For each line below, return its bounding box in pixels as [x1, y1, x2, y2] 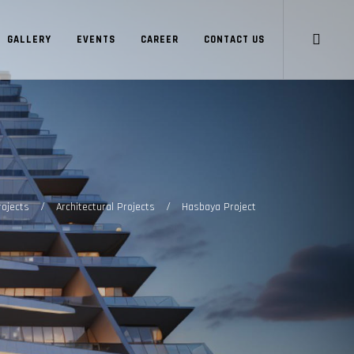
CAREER [141, 33, 179, 46]
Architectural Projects [56, 200, 155, 214]
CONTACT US [204, 33, 265, 46]
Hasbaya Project [182, 200, 256, 214]
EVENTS [77, 33, 115, 46]
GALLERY [7, 33, 51, 46]
